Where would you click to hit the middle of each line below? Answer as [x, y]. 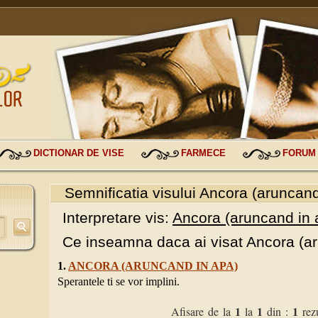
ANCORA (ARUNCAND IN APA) [153, 266]
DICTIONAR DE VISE [79, 153]
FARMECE [203, 153]
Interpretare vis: [117, 218]
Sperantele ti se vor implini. [119, 281]
